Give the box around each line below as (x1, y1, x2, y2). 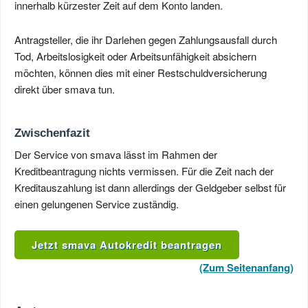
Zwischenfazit (14, 126, 90, 140)
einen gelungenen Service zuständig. (14, 197, 179, 211)
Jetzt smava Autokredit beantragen (32, 237, 222, 252)
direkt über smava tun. (14, 82, 115, 96)
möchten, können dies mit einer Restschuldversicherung (14, 65, 267, 80)
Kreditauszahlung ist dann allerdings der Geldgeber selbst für (14, 180, 286, 195)
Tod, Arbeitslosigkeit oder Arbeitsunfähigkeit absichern (14, 49, 256, 63)
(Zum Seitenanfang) (199, 260, 294, 275)
